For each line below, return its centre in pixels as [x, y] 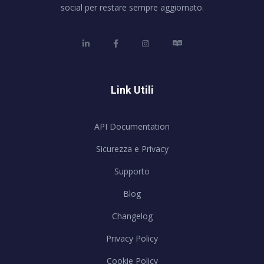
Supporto [132, 171]
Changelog [132, 216]
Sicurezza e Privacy [132, 149]
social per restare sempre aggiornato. [132, 8]
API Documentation [132, 127]
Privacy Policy [132, 239]
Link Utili [132, 90]
